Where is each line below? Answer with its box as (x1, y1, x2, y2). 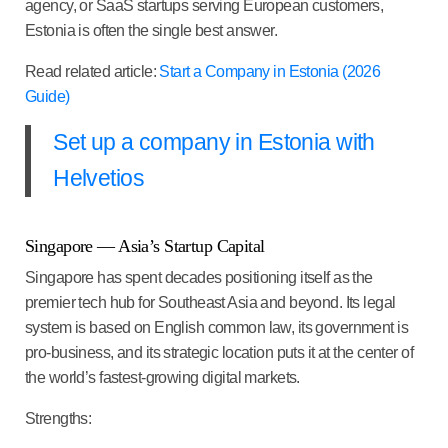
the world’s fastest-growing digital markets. (25, 369, 304, 387)
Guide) (25, 87, 70, 105)
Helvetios (53, 165, 144, 191)
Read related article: (25, 62, 160, 80)
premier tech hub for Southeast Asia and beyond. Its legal (25, 294, 396, 312)
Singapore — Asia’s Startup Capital (25, 236, 265, 257)
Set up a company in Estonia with (53, 129, 375, 155)
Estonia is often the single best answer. (25, 21, 285, 39)
